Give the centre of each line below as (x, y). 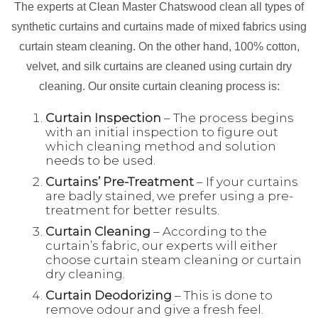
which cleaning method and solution (161, 146)
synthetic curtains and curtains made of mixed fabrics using (159, 26)
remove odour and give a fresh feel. (154, 309)
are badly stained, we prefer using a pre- (169, 196)
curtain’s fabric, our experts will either (161, 245)
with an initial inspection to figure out (162, 132)
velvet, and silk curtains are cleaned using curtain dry (159, 66)
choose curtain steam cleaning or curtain (174, 259)
